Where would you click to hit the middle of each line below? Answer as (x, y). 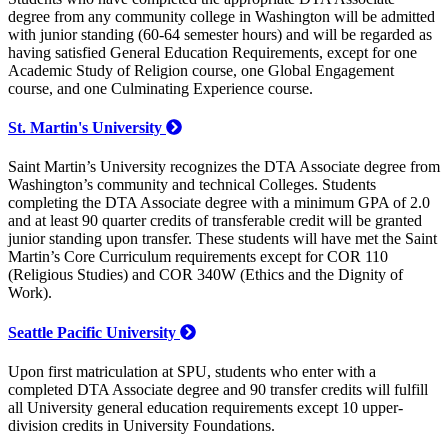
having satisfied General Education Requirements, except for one (212, 52)
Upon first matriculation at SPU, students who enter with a (192, 371)
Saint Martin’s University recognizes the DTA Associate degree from (224, 167)
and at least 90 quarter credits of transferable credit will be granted (215, 221)
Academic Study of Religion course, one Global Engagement (201, 70)
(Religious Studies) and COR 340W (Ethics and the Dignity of (205, 275)
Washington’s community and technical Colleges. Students (192, 185)
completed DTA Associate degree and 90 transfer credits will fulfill (218, 389)
